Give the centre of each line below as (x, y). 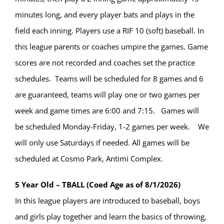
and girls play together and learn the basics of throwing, (111, 217)
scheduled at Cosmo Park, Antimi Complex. (89, 159)
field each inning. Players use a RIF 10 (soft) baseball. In (109, 31)
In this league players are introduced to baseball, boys (107, 201)
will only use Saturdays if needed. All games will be (102, 143)
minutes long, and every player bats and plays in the (105, 15)
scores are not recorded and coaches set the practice (105, 63)
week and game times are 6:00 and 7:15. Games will (107, 111)
